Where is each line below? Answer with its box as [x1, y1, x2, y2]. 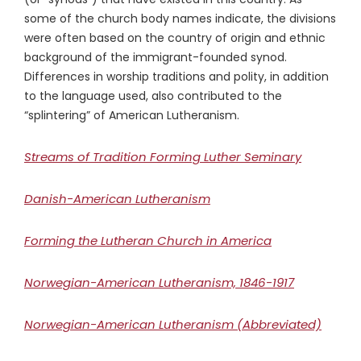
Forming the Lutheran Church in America [24, 232, 272, 249]
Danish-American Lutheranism [24, 190, 210, 207]
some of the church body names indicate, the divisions [24, 10, 336, 27]
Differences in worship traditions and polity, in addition [24, 68, 329, 85]
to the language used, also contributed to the [24, 88, 282, 104]
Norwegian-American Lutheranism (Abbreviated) [24, 316, 322, 333]
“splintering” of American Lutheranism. [24, 107, 239, 123]
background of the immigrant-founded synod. [24, 49, 287, 65]
